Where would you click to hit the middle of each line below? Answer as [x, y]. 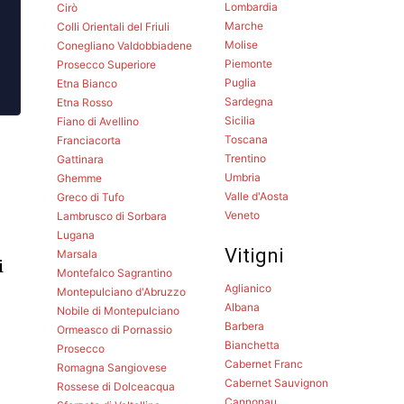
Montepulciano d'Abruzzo [122, 291]
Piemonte [248, 63]
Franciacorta [89, 140]
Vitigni [254, 255]
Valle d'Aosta [256, 196]
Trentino [245, 158]
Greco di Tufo [91, 197]
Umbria [242, 177]
